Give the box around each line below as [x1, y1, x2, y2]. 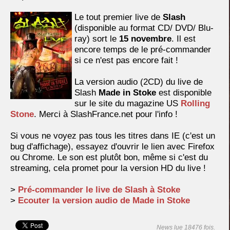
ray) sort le [74, 34, 119, 44]
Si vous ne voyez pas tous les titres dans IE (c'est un [10, 131, 215, 141]
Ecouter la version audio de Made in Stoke [18, 196, 190, 205]
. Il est [171, 34, 196, 44]
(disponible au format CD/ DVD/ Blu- [74, 23, 214, 33]
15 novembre [119, 34, 171, 44]
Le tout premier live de [74, 12, 163, 22]
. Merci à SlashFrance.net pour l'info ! [34, 109, 178, 119]
